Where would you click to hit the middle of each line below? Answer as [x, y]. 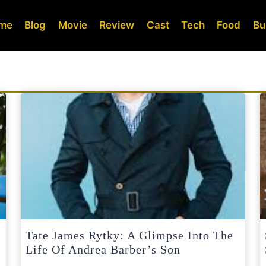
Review [117, 25]
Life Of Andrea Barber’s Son [103, 249]
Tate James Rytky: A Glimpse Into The [129, 235]
